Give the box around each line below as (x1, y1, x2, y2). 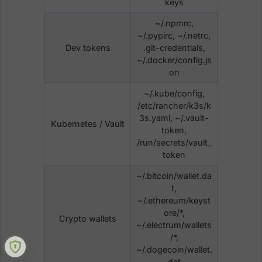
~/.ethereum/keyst (137, 195, 211, 205)
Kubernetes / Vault (51, 118, 125, 129)
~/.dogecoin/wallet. (136, 244, 212, 254)
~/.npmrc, (154, 18, 194, 28)
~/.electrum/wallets (136, 219, 212, 230)
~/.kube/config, (143, 88, 205, 98)
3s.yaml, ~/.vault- (139, 112, 209, 123)
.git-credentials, (143, 42, 205, 53)
